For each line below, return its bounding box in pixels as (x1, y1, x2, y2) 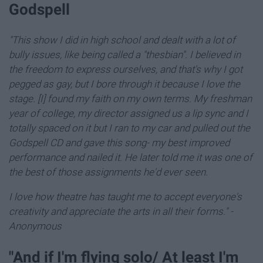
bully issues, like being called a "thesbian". (9, 48, 190, 60)
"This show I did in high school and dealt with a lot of (9, 33, 235, 46)
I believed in (190, 48, 241, 60)
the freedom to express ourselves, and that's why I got (9, 63, 242, 75)
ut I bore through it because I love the (80, 77, 240, 90)
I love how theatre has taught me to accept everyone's (9, 190, 242, 203)
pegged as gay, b (9, 77, 80, 90)
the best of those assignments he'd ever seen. (9, 166, 208, 178)
